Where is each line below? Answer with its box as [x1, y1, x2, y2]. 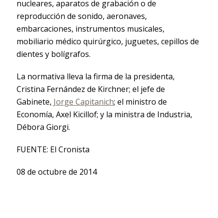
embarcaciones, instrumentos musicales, [16, 23, 164, 34]
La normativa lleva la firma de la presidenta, [16, 71, 175, 82]
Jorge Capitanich [51, 96, 114, 107]
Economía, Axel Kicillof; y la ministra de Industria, [16, 109, 192, 120]
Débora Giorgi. [16, 121, 70, 132]
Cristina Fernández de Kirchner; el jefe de [16, 83, 165, 94]
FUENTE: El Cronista [16, 144, 90, 155]
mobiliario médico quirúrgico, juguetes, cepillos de [16, 36, 199, 47]
